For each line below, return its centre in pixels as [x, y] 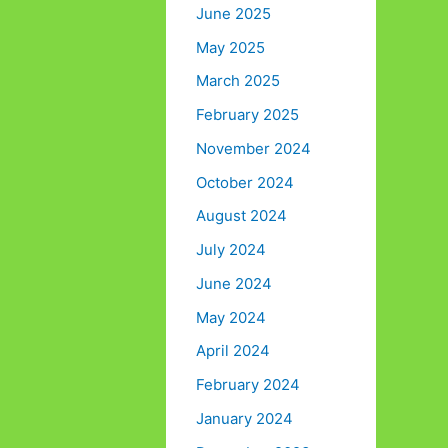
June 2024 [234, 283]
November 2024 [253, 148]
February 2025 [247, 115]
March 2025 [238, 81]
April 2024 [233, 351]
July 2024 [231, 250]
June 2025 [233, 13]
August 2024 [241, 216]
